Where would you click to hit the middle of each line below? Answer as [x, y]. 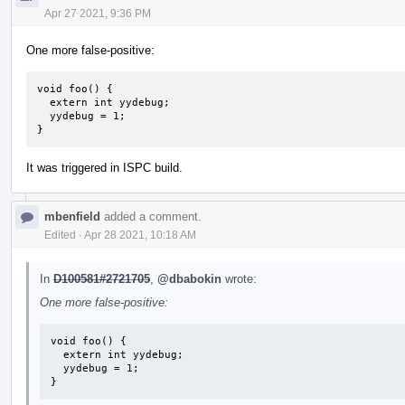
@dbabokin [189, 278]
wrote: [239, 278]
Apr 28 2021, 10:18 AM [140, 235]
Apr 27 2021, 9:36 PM [98, 13]
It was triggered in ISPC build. [104, 167]
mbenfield [72, 216]
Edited [60, 235]
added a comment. [151, 216]
